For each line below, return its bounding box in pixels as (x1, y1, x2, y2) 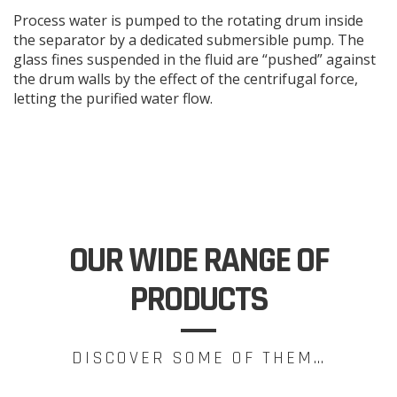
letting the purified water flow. (13, 89, 213, 108)
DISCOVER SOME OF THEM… (71, 346, 326, 370)
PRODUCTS (129, 276, 268, 323)
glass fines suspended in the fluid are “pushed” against (13, 50, 376, 69)
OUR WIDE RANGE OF (68, 237, 329, 284)
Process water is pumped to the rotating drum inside (13, 11, 363, 30)
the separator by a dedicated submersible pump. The (13, 30, 364, 50)
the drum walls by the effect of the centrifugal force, (13, 69, 358, 89)
